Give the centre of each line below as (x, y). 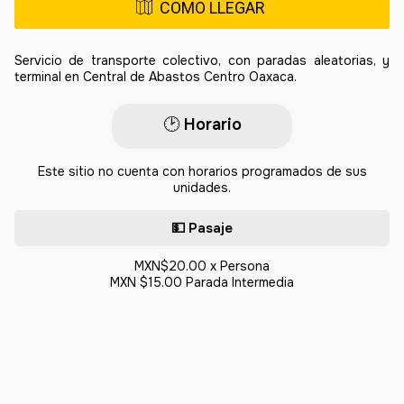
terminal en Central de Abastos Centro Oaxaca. (156, 77)
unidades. (202, 187)
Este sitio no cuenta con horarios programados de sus (202, 171)
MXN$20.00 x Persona (202, 266)
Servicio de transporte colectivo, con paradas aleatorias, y (202, 61)
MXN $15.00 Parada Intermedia (202, 282)
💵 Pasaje (202, 228)
